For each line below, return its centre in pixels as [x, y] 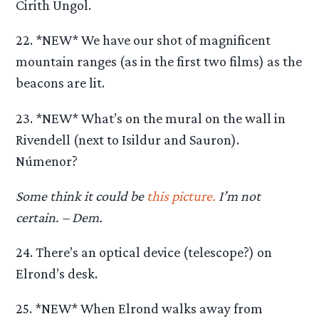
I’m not [239, 195]
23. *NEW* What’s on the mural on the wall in [151, 118]
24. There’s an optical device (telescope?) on [144, 252]
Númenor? [47, 161]
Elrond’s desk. [57, 273]
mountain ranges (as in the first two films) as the [159, 62]
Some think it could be [82, 195]
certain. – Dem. [59, 217]
